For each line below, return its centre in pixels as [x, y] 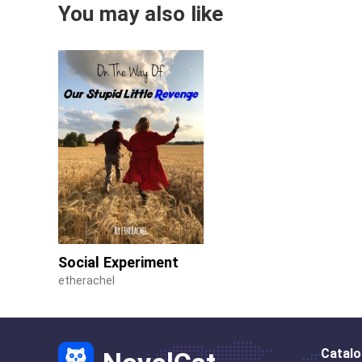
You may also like [141, 14]
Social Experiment [118, 262]
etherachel [86, 280]
